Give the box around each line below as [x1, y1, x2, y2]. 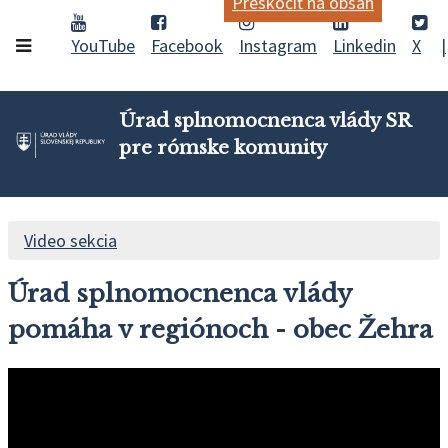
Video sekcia [24, 229, 117, 253]
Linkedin [333, 34, 396, 58]
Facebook [151, 34, 223, 58]
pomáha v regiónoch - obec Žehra [8, 315, 433, 345]
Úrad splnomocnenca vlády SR [119, 109, 411, 133]
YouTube [71, 34, 135, 58]
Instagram [239, 34, 317, 58]
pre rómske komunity [119, 136, 328, 160]
